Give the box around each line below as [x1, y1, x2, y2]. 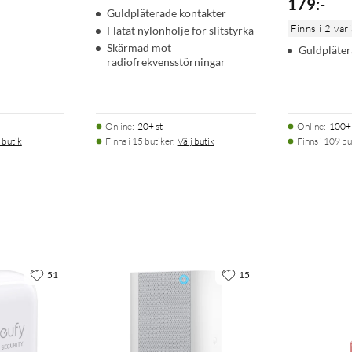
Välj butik [177, 135, 214, 148]
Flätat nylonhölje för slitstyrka [106, 24, 254, 38]
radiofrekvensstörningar [106, 55, 225, 69]
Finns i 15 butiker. [104, 135, 174, 148]
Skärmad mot [106, 41, 171, 55]
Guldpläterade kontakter [106, 6, 226, 20]
